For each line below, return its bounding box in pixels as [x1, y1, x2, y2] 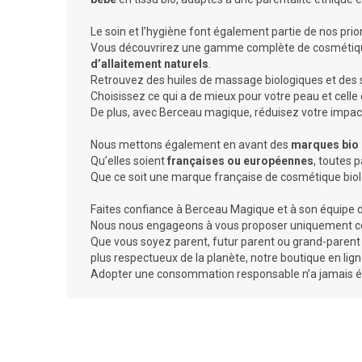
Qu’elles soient [90, 154, 167, 167]
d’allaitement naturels [90, 57, 208, 70]
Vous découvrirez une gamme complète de [90, 40, 313, 54]
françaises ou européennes [167, 154, 314, 167]
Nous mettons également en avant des [90, 137, 291, 151]
